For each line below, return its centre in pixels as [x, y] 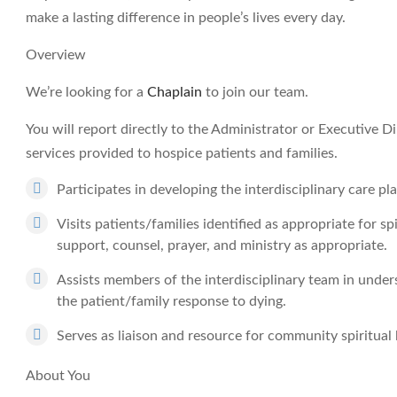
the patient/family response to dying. [171, 301]
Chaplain [176, 92]
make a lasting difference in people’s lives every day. [186, 18]
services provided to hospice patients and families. [182, 153]
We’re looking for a [86, 92]
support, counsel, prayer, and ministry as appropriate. [222, 245]
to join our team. [257, 92]
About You [58, 376]
